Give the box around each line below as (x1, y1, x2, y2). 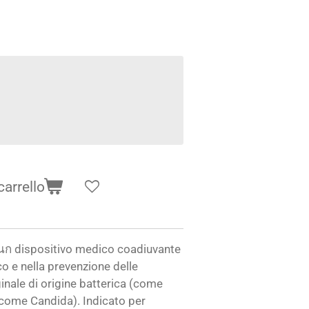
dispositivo (14, 242, 75, 257)
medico (75, 242, 117, 257)
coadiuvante (117, 242, 181, 257)
